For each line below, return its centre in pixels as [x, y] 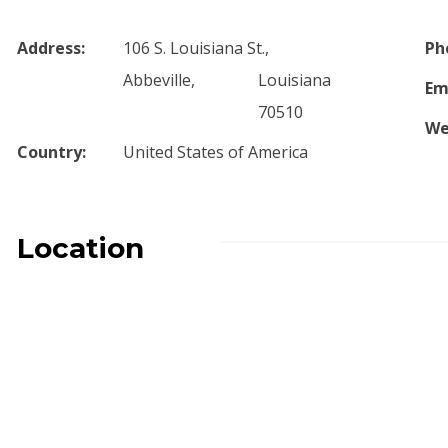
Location [81, 248]
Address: [51, 48]
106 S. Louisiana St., [196, 48]
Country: [52, 152]
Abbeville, [159, 80]
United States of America [216, 152]
